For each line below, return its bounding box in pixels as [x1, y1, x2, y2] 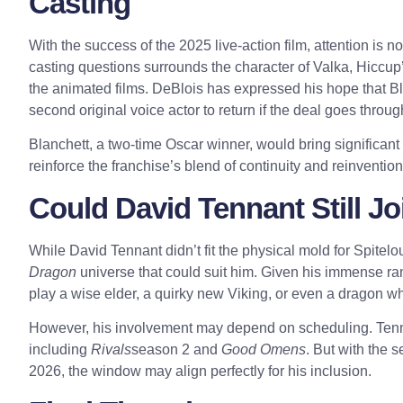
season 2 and [131, 341, 221, 357]
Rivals [91, 341, 131, 357]
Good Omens [221, 341, 306, 357]
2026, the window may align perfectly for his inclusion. [29, 363, 372, 379]
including [29, 341, 91, 357]
